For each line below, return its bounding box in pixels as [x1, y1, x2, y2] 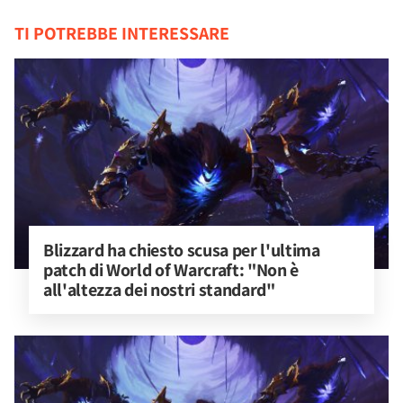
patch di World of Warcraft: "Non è [43, 258, 302, 282]
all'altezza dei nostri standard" [43, 278, 275, 301]
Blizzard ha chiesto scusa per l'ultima [43, 238, 324, 262]
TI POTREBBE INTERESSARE [14, 22, 229, 45]
